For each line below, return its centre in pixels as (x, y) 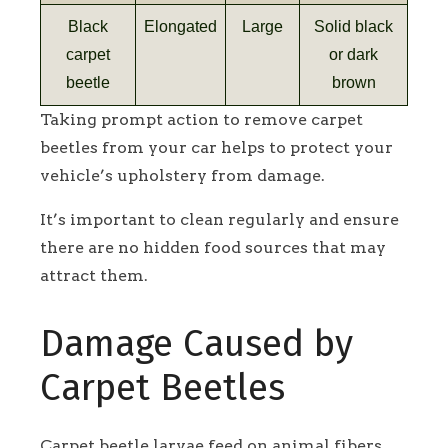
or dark (353, 54)
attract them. (94, 275)
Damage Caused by (196, 343)
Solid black (353, 26)
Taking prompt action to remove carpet (201, 119)
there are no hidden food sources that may (213, 247)
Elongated (180, 26)
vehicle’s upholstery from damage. (182, 175)
